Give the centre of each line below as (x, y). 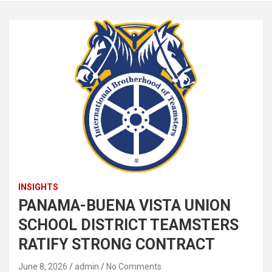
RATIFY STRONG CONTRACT (117, 244)
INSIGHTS (38, 187)
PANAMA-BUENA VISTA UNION (124, 205)
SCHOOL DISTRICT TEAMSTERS (128, 225)
